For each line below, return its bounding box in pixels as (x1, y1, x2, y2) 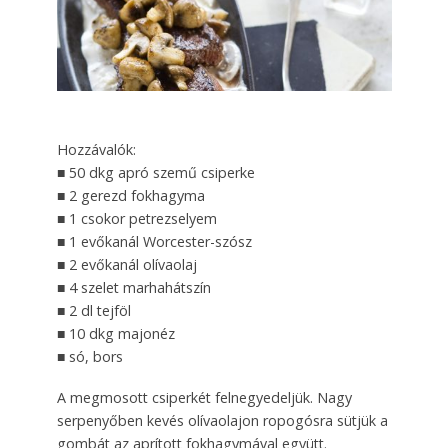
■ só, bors (56, 347, 123, 367)
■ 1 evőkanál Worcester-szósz (56, 232, 252, 252)
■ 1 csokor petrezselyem (56, 209, 217, 229)
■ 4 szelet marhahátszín (56, 278, 211, 298)
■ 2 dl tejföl (56, 301, 131, 321)
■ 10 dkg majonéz (56, 324, 175, 344)
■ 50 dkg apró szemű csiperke (56, 163, 255, 183)
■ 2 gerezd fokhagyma (56, 186, 205, 206)
